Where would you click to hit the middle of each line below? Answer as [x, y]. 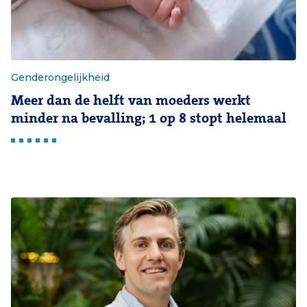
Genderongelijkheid [60, 77]
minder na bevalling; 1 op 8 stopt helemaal [149, 118]
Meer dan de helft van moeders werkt [131, 100]
